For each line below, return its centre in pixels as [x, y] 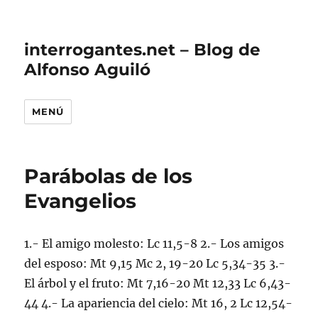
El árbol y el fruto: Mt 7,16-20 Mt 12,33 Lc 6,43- [158, 283]
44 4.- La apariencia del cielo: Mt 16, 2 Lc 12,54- [159, 303]
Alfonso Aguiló [88, 70]
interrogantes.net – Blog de [143, 50]
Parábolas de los [109, 176]
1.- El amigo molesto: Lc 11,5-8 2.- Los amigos [154, 243]
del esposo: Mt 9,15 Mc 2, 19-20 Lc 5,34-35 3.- [155, 263]
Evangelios [81, 201]
